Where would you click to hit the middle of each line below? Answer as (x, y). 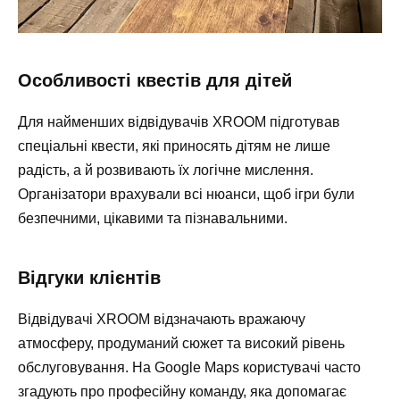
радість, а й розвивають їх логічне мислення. (166, 171)
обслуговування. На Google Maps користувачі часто (189, 368)
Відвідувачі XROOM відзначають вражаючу (162, 320)
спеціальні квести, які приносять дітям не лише (174, 146)
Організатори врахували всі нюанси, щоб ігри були (186, 195)
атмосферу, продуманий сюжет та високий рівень (181, 344)
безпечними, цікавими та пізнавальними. (153, 219)
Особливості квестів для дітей (155, 81)
